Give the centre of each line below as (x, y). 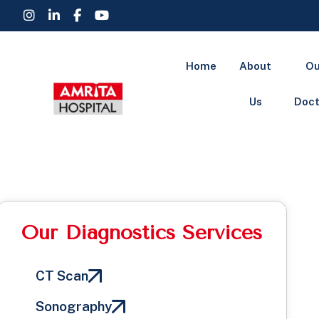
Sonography (74, 306)
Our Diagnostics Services (141, 232)
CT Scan (62, 276)
